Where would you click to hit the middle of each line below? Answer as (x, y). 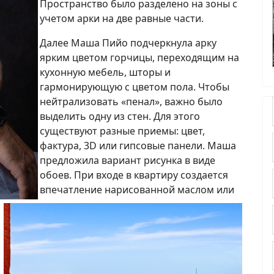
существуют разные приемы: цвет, (122, 131)
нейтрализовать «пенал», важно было (131, 101)
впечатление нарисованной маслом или (137, 189)
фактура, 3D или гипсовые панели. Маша (138, 145)
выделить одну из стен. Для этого (120, 116)
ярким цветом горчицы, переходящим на (139, 57)
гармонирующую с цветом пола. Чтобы (135, 87)
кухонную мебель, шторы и (105, 72)
